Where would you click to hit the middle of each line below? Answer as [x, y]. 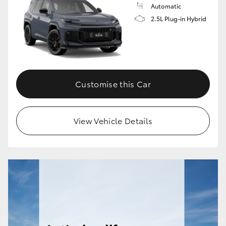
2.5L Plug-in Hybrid [179, 19]
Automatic [166, 6]
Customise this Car [113, 84]
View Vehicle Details [113, 121]
